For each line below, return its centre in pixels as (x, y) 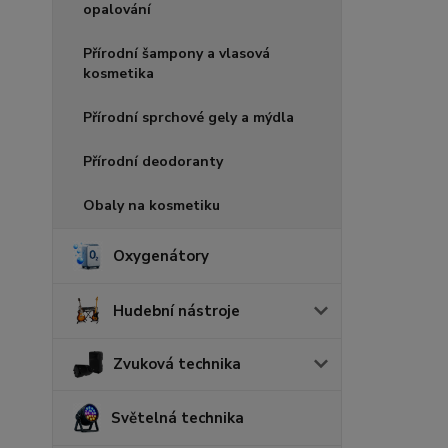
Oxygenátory (161, 256)
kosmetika (118, 74)
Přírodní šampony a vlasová (176, 54)
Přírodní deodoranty (153, 162)
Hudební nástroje (176, 311)
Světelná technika (177, 417)
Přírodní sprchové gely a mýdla (188, 118)
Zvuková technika (177, 364)
